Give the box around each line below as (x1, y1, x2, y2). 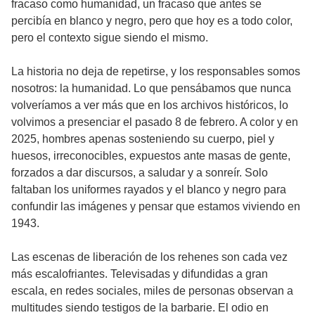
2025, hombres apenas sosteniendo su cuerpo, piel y (11, 133, 274, 146)
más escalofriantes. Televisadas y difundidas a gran (11, 268, 268, 281)
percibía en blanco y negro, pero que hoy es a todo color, (11, 15, 292, 27)
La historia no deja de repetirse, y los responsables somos (11, 65, 300, 78)
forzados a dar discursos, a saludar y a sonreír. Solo (11, 167, 268, 179)
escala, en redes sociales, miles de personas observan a (11, 285, 293, 297)
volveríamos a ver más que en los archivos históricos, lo (11, 99, 288, 112)
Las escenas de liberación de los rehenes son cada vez (11, 251, 288, 264)
